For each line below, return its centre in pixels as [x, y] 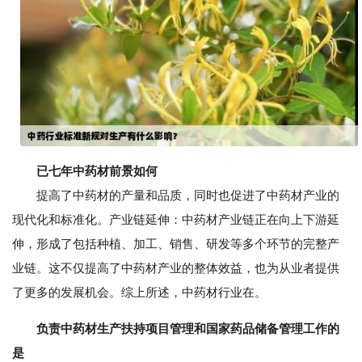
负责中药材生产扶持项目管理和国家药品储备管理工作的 [188, 329]
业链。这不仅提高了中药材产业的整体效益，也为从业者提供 [176, 268]
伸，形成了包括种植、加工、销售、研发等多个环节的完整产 [176, 244]
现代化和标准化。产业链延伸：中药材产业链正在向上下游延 [176, 220]
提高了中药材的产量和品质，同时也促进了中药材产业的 [176, 196]
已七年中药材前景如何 [97, 171]
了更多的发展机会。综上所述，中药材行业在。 [139, 293]
